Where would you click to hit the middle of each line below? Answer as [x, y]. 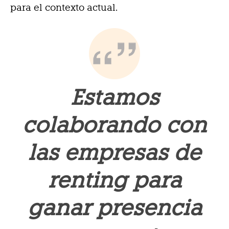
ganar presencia [114, 208]
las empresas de [114, 153]
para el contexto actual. [64, 8]
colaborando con [114, 125]
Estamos [114, 97]
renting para [114, 180]
